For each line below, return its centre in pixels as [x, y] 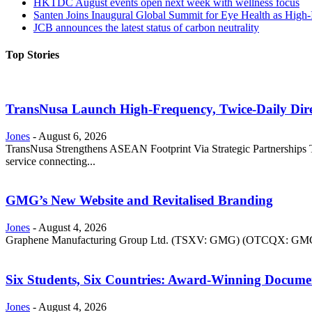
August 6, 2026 [72, 136]
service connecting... [50, 161]
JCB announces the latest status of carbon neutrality [146, 27]
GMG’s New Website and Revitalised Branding [139, 201]
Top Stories [32, 54]
